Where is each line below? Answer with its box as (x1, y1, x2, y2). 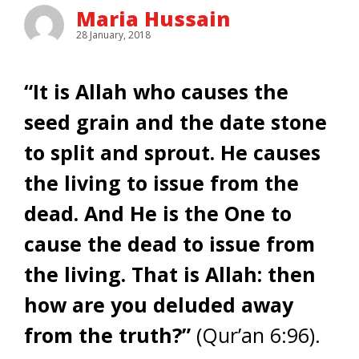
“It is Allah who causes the (24, 78, 288, 105)
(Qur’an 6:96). (191, 321, 321, 349)
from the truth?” (24, 321, 191, 349)
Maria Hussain (76, 5, 230, 32)
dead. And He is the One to (24, 200, 292, 227)
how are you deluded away (24, 291, 293, 318)
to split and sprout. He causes (24, 139, 321, 166)
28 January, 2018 (76, 28, 151, 42)
